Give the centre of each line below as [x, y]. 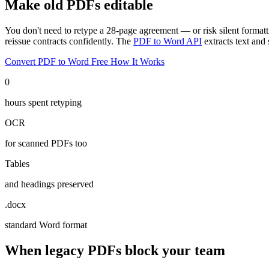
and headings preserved [49, 184]
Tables [17, 164]
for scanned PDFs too [46, 143]
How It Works [138, 62]
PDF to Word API [168, 41]
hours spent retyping [43, 102]
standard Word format [46, 225]
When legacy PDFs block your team [115, 250]
